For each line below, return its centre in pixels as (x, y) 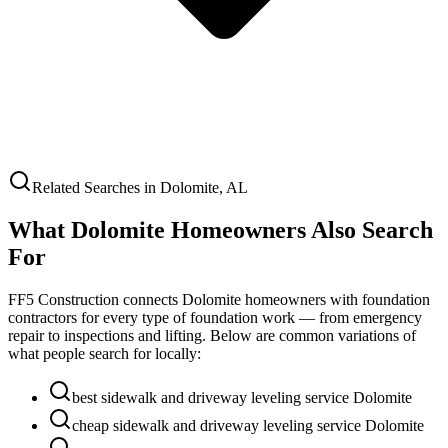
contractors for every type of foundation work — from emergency (215, 317)
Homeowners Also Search (299, 229)
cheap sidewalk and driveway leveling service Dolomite (248, 425)
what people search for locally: (104, 353)
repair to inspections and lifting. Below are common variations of (212, 335)
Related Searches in (96, 188)
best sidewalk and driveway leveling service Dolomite (242, 397)
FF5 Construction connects (95, 299)
